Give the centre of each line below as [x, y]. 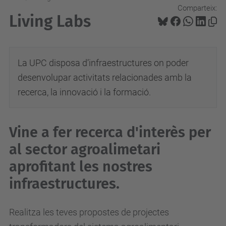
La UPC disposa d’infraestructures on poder [103, 63]
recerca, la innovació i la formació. [84, 92]
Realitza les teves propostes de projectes [89, 212]
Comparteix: [197, 8]
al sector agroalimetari [85, 150]
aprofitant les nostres [81, 167]
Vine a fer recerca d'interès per [110, 132]
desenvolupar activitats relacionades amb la [105, 77]
